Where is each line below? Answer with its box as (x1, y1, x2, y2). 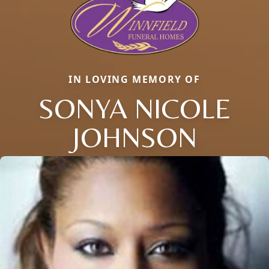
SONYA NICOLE (38, 91, 231, 125)
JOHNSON (72, 119, 197, 154)
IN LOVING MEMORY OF (68, 72, 201, 86)
